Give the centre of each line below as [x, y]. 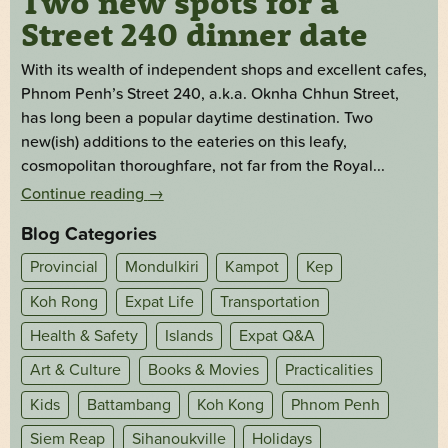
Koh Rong [63, 301]
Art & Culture [75, 370]
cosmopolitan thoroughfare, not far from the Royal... [202, 166]
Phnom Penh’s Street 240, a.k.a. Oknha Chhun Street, [209, 94]
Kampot [252, 267]
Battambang [128, 405]
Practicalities [329, 370]
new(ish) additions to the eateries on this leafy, [183, 142]
